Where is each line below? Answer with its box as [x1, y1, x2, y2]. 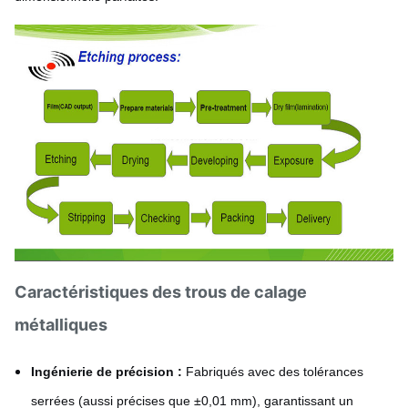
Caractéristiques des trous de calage [15, 282, 307, 301]
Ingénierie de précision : [31, 364, 182, 379]
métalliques [15, 315, 107, 334]
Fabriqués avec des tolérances [182, 364, 363, 379]
